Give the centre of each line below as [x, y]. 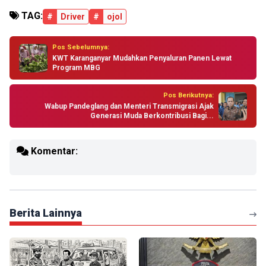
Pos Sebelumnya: [81, 47]
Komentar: [53, 151]
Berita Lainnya [46, 213]
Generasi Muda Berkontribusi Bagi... [152, 116]
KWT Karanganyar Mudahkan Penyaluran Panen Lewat [142, 58]
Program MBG [76, 68]
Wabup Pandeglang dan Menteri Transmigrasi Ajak [129, 106]
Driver [73, 17]
